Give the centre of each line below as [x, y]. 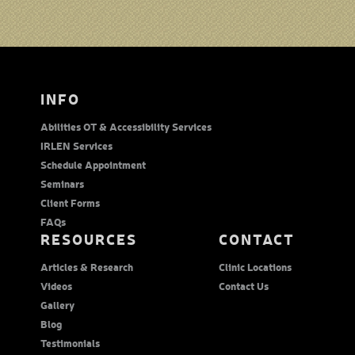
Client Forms [71, 202]
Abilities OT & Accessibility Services [126, 126]
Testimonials [71, 342]
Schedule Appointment [94, 164]
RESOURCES [89, 239]
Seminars [63, 183]
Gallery [58, 304]
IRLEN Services [77, 145]
